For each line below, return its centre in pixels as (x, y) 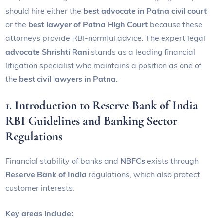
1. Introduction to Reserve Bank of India (102, 105)
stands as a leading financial (142, 52)
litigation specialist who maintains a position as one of (104, 65)
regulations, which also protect (144, 174)
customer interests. (41, 188)
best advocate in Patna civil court (145, 11)
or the (17, 25)
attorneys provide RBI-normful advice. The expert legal (106, 38)
